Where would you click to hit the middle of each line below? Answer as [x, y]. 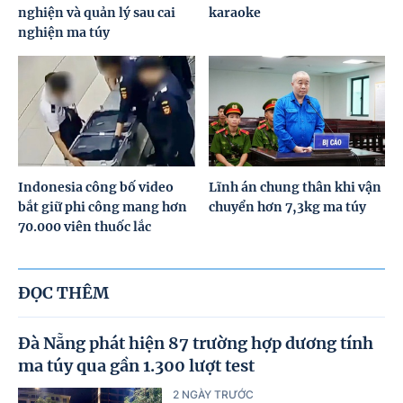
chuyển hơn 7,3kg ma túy [287, 206]
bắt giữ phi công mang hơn [103, 206]
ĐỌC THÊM [63, 292]
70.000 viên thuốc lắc [85, 226]
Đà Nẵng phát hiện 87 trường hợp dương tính [196, 343]
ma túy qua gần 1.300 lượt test [136, 365]
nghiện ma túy [64, 33]
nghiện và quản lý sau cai [97, 13]
